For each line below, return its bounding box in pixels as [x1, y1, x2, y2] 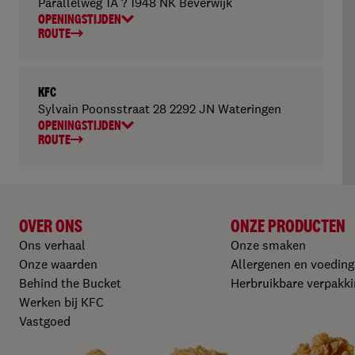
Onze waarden [19, 256, 97, 272]
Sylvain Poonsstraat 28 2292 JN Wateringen [38, 101, 281, 116]
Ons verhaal [19, 237, 86, 253]
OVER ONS [19, 215, 82, 237]
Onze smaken [231, 237, 307, 253]
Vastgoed [19, 313, 71, 329]
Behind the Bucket [19, 275, 121, 291]
